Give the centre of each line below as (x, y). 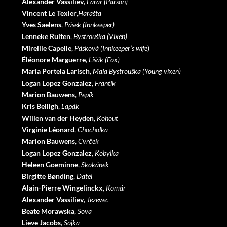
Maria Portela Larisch (55, 71)
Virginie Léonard (48, 129)
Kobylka (106, 153)
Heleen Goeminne (50, 164)
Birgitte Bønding (47, 176)
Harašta (89, 13)
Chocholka (92, 129)
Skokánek (95, 164)
